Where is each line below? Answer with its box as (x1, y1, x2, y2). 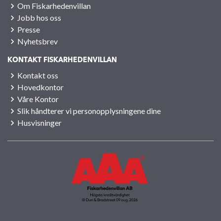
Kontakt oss (17, 70, 58, 80)
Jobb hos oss (17, 12, 61, 22)
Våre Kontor (17, 94, 59, 104)
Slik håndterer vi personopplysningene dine (17, 106, 161, 115)
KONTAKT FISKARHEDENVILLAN (7, 56, 117, 64)
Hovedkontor (17, 82, 64, 92)
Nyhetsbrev (17, 36, 58, 46)
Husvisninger (17, 117, 62, 127)
